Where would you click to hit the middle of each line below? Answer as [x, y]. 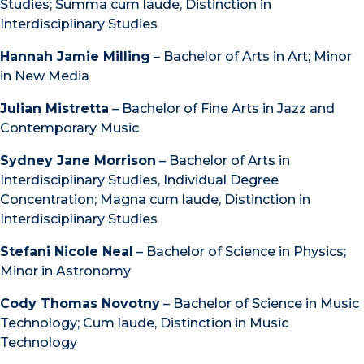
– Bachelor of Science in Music [260, 303]
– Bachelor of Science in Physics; [240, 251]
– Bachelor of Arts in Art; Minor [251, 56]
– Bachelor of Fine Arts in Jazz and [222, 108]
